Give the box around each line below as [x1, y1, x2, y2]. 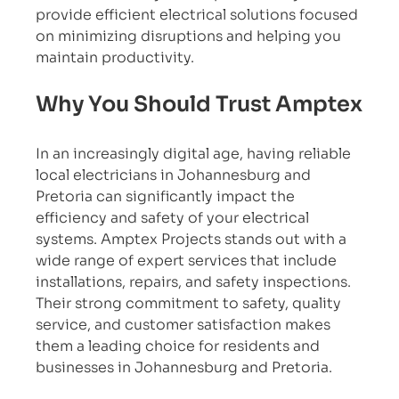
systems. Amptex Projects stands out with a [36, 229, 351, 248]
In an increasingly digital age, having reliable [36, 143, 355, 163]
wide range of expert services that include [36, 250, 341, 270]
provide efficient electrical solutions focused [36, 4, 362, 24]
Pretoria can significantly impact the [36, 186, 299, 206]
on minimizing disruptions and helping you [36, 26, 346, 45]
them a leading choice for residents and [36, 336, 324, 355]
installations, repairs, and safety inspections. [36, 272, 355, 291]
